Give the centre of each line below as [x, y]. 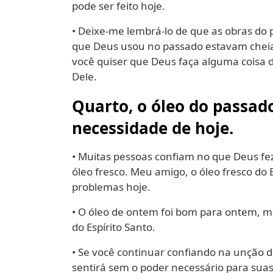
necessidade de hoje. [155, 128]
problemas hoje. [112, 187]
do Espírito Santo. [115, 227]
